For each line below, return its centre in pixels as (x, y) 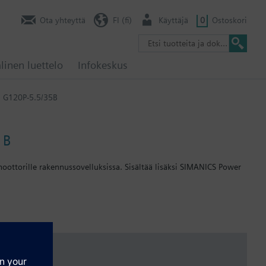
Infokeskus (103, 65)
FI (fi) (122, 20)
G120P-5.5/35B (30, 97)
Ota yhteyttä (63, 20)
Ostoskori (229, 20)
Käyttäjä (173, 20)
